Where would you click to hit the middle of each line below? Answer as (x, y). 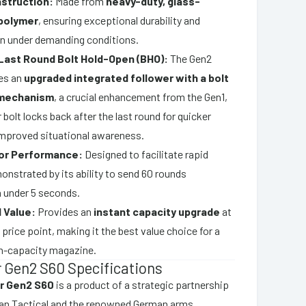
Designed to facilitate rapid (146, 154)
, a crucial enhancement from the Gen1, (141, 96)
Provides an (65, 211)
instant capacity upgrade (157, 211)
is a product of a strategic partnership (142, 284)
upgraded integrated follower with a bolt (127, 77)
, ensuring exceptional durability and (120, 20)
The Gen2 (190, 58)
